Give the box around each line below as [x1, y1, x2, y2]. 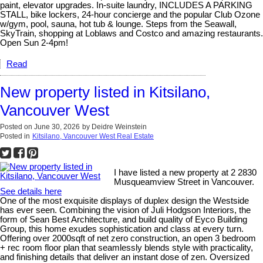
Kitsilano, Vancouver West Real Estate [32, 131, 154, 140]
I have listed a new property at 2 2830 [114, 167, 257, 177]
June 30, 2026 [34, 122, 80, 131]
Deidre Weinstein [92, 122, 147, 131]
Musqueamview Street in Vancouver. [114, 177, 255, 187]
